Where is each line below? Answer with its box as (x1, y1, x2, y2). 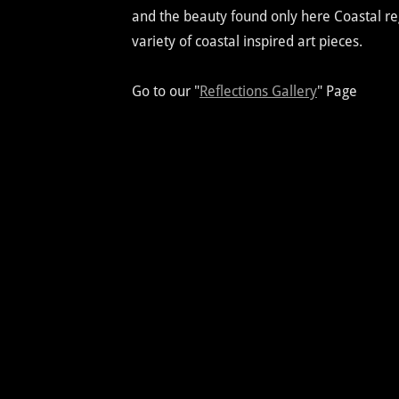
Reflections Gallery (199, 82, 317, 100)
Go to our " (132, 82, 199, 100)
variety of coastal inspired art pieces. (132, 32, 362, 50)
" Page (317, 82, 357, 100)
